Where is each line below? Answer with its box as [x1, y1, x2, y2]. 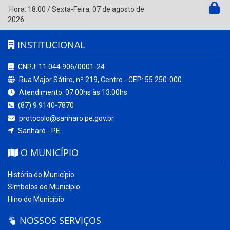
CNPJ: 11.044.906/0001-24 [16, 63, 105, 71]
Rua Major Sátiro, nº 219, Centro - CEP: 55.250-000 [17, 75, 182, 84]
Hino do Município [8, 195, 64, 204]
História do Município [8, 170, 74, 179]
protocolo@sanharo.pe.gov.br [17, 114, 114, 123]
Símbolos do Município [8, 183, 80, 191]
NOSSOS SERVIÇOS [17, 214, 101, 227]
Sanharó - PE [16, 127, 60, 136]
